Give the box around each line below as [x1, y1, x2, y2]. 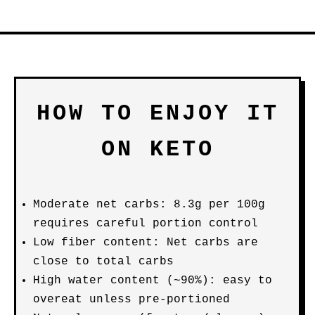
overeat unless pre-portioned [33, 293, 230, 306]
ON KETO [101, 136, 214, 162]
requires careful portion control [33, 217, 258, 230]
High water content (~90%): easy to [33, 274, 272, 287]
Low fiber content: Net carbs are [33, 236, 258, 249]
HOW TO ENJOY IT [36, 101, 279, 127]
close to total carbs [33, 255, 174, 268]
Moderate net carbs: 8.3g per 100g [33, 198, 265, 211]
